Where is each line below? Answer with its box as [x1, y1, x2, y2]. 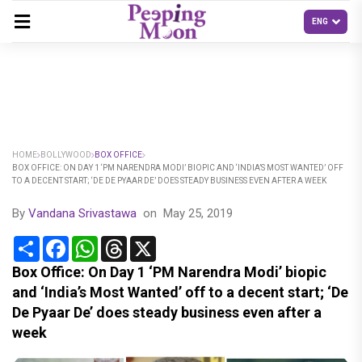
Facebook [69, 234, 124, 250]
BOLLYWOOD [40, 150, 91, 159]
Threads [127, 234, 173, 250]
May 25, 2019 [163, 206, 233, 221]
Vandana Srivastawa [28, 206, 137, 221]
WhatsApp [98, 234, 156, 250]
